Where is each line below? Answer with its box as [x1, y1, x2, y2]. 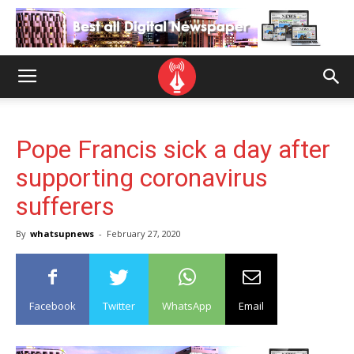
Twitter [103, 299, 135, 313]
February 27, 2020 [107, 228, 181, 239]
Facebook [29, 299, 76, 313]
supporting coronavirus [16, 163, 268, 193]
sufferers [16, 191, 115, 221]
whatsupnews [30, 228, 94, 239]
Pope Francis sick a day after [16, 134, 330, 164]
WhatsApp [162, 299, 212, 313]
